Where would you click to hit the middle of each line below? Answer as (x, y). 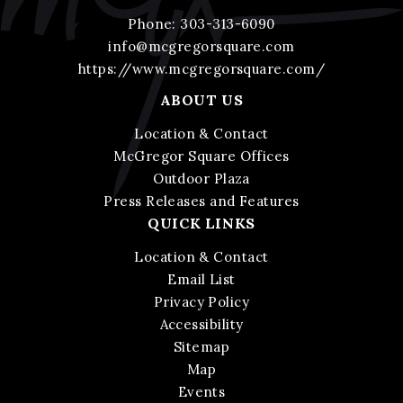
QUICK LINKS (201, 223)
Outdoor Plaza (201, 178)
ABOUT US (201, 99)
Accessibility (201, 324)
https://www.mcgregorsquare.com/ (201, 68)
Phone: (154, 23)
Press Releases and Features (201, 201)
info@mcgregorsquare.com (201, 46)
